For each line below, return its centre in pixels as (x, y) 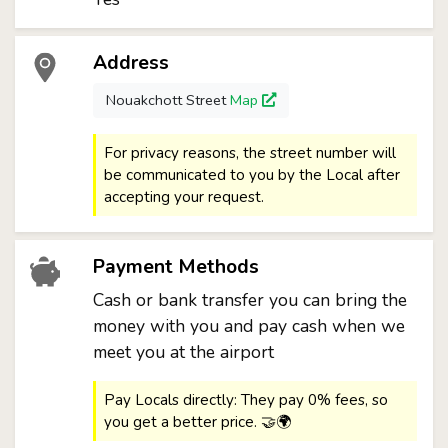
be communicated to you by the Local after (251, 175)
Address (130, 63)
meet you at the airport (183, 352)
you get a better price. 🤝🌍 (197, 422)
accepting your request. (183, 197)
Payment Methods (175, 267)
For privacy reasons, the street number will (249, 153)
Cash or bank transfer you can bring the (249, 300)
